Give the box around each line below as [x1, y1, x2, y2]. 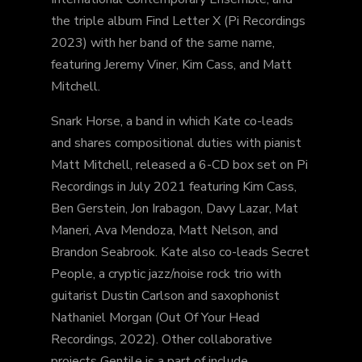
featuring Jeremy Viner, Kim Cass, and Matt [50, 55, 292, 74]
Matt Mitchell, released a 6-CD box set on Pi [50, 155, 308, 174]
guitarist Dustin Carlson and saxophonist [50, 286, 280, 305]
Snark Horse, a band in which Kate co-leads [50, 112, 293, 130]
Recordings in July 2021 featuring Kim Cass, [50, 177, 297, 196]
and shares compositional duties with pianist [50, 133, 301, 152]
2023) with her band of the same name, [50, 33, 275, 52]
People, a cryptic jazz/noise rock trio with [50, 264, 281, 283]
